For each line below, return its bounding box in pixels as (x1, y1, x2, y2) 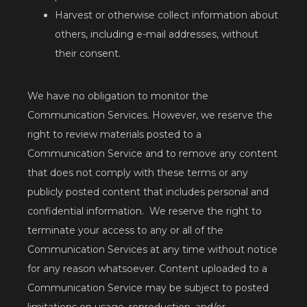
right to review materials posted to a (27, 128, 201, 141)
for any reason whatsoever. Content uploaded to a (27, 262, 267, 275)
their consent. (55, 47, 121, 60)
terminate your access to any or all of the (27, 224, 223, 237)
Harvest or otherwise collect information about (55, 9, 278, 22)
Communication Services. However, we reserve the (27, 109, 273, 122)
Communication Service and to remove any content (27, 147, 278, 160)
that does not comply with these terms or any (27, 167, 248, 180)
